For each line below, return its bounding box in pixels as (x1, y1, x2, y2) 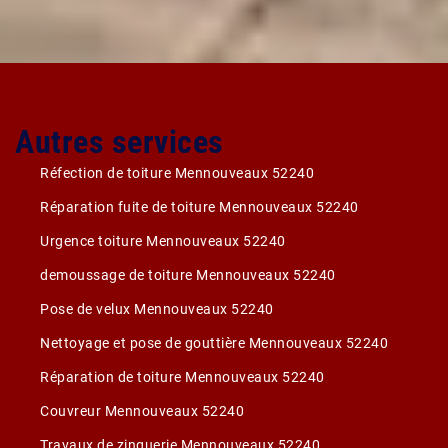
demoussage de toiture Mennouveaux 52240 (40, 267, 336, 283)
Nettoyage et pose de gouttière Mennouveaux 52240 (40, 335, 388, 351)
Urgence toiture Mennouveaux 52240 (40, 233, 286, 249)
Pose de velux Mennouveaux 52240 (40, 301, 274, 317)
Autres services (15, 123, 224, 161)
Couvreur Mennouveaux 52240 (40, 403, 244, 419)
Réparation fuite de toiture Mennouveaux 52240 (40, 199, 359, 215)
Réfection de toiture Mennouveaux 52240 (40, 165, 314, 181)
